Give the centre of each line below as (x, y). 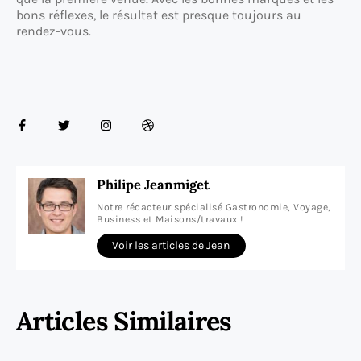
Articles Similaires (124, 322)
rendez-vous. (54, 31)
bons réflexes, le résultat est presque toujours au (159, 15)
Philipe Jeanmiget (153, 185)
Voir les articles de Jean (171, 246)
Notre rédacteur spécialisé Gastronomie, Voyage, (214, 207)
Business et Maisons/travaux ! (170, 220)
